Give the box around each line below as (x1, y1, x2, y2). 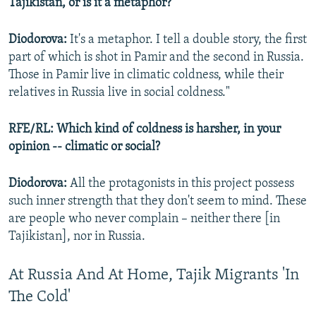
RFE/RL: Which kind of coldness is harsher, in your (8, 123, 281, 137)
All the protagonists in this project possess (70, 177, 294, 191)
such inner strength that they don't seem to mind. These (8, 195, 307, 209)
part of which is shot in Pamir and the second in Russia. (8, 51, 304, 65)
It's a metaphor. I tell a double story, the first (70, 33, 307, 47)
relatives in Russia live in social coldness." (8, 86, 230, 100)
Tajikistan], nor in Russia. (8, 230, 145, 244)
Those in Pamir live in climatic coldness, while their (8, 68, 284, 83)
